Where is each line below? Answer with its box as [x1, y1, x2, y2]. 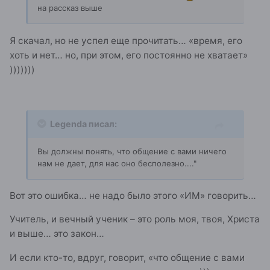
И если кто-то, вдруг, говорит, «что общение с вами [10, 251, 245, 263]
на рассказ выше [37, 3, 102, 13]
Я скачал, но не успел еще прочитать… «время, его [10, 34, 242, 46]
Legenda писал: [50, 118, 117, 129]
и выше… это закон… [10, 228, 104, 240]
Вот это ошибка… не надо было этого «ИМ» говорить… [10, 189, 256, 201]
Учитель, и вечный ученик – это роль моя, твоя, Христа [10, 213, 260, 225]
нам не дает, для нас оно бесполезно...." [37, 158, 196, 168]
